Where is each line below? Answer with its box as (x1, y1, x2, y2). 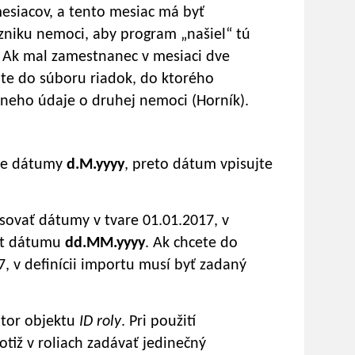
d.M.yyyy (67, 157, 124, 174)
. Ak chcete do (145, 235, 238, 252)
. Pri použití (121, 314, 196, 330)
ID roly (79, 314, 121, 330)
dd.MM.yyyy (65, 235, 145, 252)
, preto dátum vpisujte (124, 157, 273, 174)
